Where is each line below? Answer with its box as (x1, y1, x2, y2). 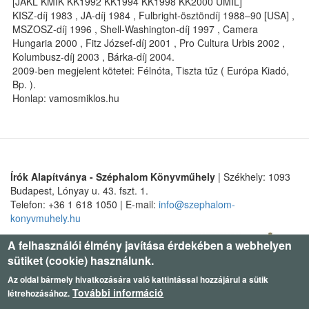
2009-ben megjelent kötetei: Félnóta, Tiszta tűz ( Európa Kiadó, (12, 63, 289, 77)
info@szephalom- (159, 197, 235, 211)
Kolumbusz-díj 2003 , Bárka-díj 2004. (12, 50, 175, 63)
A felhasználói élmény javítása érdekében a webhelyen (8, 237, 292, 253)
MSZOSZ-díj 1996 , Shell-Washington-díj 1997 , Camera (12, 22, 258, 36)
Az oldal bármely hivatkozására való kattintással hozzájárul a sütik (8, 273, 269, 286)
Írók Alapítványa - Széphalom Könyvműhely (10, 170, 215, 183)
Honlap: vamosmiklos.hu (12, 91, 119, 105)
